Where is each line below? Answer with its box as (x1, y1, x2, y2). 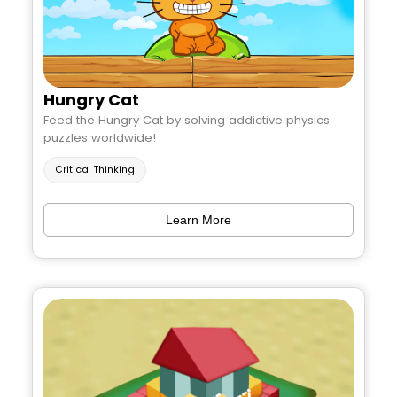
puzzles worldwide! (43, 128, 156, 146)
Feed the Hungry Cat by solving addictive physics (43, 111, 330, 128)
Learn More (166, 212, 231, 227)
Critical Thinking (55, 162, 135, 176)
